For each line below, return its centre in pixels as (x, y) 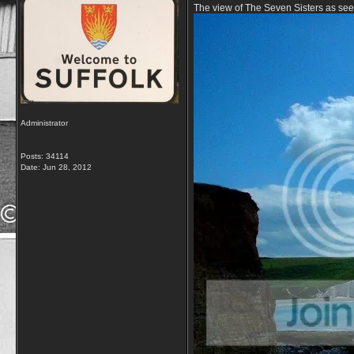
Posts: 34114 (45, 156)
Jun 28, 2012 (67, 167)
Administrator (44, 123)
